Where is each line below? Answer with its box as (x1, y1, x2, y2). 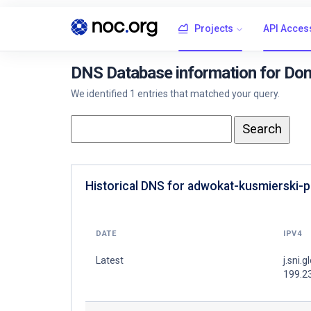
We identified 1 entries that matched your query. (71, 88, 280, 99)
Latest (96, 254, 124, 266)
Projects (194, 23, 233, 34)
